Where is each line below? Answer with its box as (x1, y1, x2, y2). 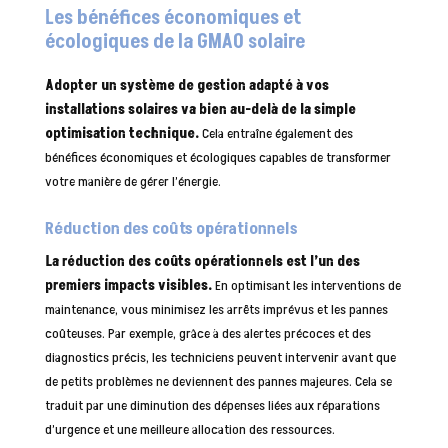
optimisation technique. (44, 123, 199, 143)
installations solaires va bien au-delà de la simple (44, 99, 356, 119)
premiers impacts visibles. (44, 275, 212, 295)
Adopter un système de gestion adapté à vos (44, 75, 329, 95)
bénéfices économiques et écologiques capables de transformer (44, 147, 391, 167)
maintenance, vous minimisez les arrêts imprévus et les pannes (44, 299, 388, 319)
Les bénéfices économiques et (44, 3, 302, 32)
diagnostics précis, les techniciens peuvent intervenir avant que (44, 347, 396, 367)
